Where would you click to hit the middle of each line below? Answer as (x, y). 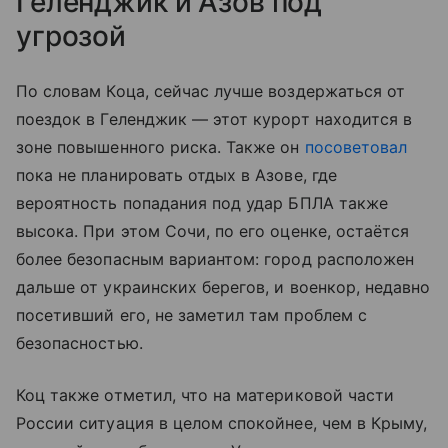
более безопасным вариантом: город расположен (215, 258)
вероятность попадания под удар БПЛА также (202, 202)
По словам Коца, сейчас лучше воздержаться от (211, 90)
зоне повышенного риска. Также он (160, 146)
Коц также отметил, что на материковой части (205, 394)
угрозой (71, 35)
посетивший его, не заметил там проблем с (191, 314)
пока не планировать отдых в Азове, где (176, 174)
